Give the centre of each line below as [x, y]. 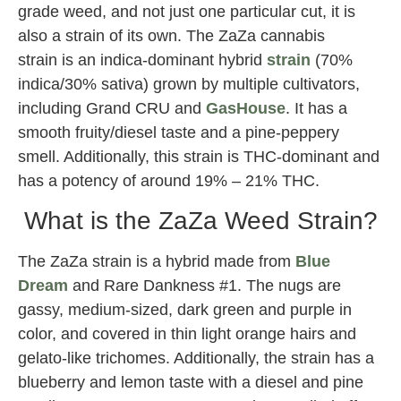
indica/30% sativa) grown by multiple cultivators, [189, 84]
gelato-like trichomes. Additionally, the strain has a [196, 358]
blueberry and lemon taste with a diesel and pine [191, 382]
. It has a [316, 108]
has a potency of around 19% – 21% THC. [169, 180]
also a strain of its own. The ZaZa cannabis [171, 35]
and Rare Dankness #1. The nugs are [205, 285]
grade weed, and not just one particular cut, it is [187, 11]
